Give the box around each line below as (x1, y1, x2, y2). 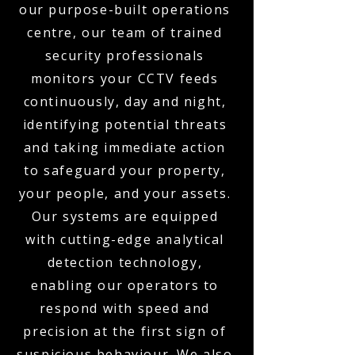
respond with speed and (39, 300, 211, 317)
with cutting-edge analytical (25, 231, 224, 248)
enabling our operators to (30, 277, 219, 294)
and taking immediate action (23, 139, 227, 156)
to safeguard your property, (24, 162, 226, 179)
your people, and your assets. (18, 185, 231, 202)
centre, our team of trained (27, 24, 223, 41)
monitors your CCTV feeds (31, 70, 219, 87)
